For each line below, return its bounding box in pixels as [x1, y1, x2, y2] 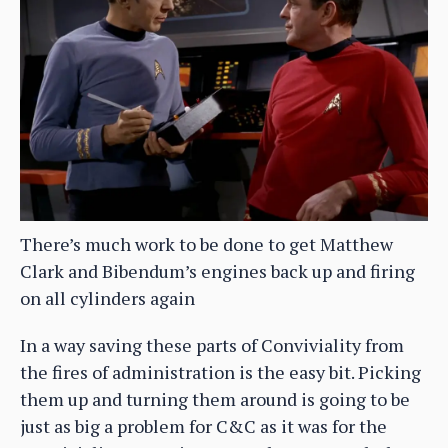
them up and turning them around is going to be [20, 386, 410, 411]
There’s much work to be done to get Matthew [20, 231, 393, 256]
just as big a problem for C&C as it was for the [20, 413, 387, 438]
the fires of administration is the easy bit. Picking [20, 359, 421, 384]
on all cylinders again [20, 285, 195, 310]
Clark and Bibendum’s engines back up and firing [20, 258, 415, 283]
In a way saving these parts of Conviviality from [20, 332, 404, 357]
